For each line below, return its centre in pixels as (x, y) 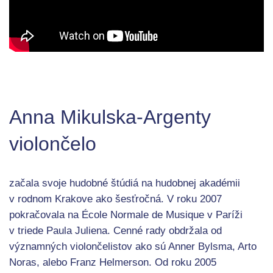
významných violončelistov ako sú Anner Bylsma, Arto (133, 246)
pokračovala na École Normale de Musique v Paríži (126, 215)
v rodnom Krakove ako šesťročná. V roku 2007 (115, 199)
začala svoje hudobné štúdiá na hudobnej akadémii (125, 183)
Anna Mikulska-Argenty (110, 117)
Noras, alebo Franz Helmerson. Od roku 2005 (113, 262)
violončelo (53, 144)
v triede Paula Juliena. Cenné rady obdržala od (115, 231)
